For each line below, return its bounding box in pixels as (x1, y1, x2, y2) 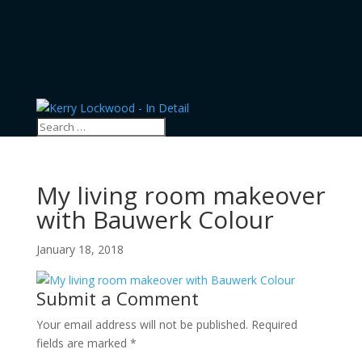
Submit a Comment (36, 286, 199, 310)
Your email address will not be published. (36, 317, 248, 332)
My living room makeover (36, 179, 326, 212)
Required (250, 317, 297, 332)
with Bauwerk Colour (36, 203, 274, 236)
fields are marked (36, 335, 130, 351)
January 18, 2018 (36, 242, 124, 257)
